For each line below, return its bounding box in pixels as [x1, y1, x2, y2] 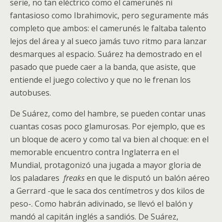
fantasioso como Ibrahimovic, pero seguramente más [10, 10, 209, 21]
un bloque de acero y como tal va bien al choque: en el [10, 134, 209, 145]
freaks [63, 172, 85, 183]
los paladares [10, 172, 63, 183]
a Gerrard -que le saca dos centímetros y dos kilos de [10, 185, 205, 196]
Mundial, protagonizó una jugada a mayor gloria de [10, 160, 201, 170]
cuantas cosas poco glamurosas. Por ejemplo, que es [10, 121, 205, 132]
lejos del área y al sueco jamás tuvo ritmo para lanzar [10, 36, 207, 47]
